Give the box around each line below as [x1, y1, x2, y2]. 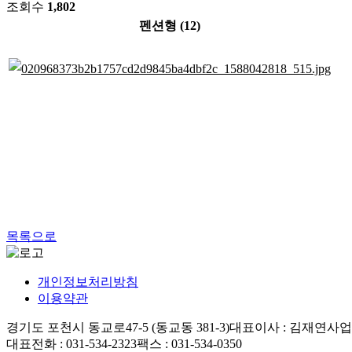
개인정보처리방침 [38, 274, 138, 288]
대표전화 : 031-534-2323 [6, 336, 137, 350]
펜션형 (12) [139, 18, 200, 32]
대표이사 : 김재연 [229, 320, 327, 334]
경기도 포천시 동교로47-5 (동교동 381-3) [6, 320, 229, 334]
